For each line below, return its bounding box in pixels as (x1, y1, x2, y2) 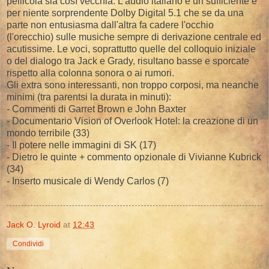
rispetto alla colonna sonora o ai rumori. (7, 67, 174, 78)
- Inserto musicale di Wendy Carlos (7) (7, 175, 169, 186)
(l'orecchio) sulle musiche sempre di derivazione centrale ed (7, 31, 261, 42)
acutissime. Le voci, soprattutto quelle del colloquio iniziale (7, 43, 256, 54)
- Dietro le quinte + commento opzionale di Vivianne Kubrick (7, 151, 261, 162)
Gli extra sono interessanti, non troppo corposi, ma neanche (7, 79, 259, 90)
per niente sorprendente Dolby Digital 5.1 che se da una (7, 7, 244, 18)
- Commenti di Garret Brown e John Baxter (7, 103, 186, 114)
